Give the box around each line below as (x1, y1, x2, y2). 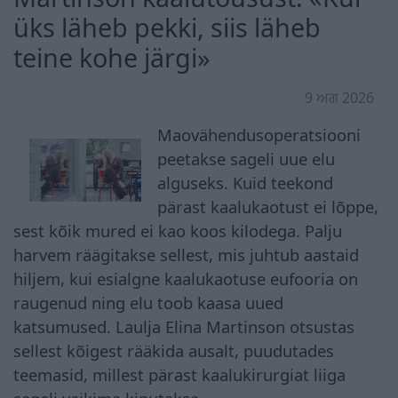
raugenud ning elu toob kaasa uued (13, 291, 283, 314)
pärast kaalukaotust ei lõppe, (157, 195, 379, 218)
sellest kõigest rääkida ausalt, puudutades (13, 338, 334, 362)
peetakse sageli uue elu (157, 147, 336, 170)
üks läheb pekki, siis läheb (13, 9, 321, 44)
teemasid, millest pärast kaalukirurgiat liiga (13, 362, 346, 386)
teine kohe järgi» (13, 39, 211, 75)
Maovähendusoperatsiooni (157, 123, 362, 146)
